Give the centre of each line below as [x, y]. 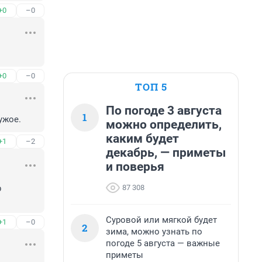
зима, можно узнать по [154, 232]
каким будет [142, 139]
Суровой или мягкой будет [161, 220]
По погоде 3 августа [164, 111]
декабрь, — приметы [166, 153]
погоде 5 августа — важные [163, 243]
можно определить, [164, 125]
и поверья [135, 167]
